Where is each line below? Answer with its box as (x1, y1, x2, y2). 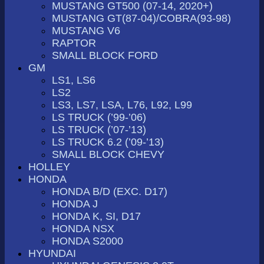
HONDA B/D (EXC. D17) (52, 185, 167, 197)
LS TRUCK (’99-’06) (52, 111, 146, 123)
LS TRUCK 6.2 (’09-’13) (52, 136, 164, 148)
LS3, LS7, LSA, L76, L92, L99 (52, 98, 192, 111)
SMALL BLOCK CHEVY (52, 148, 164, 160)
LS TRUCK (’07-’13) (52, 123, 146, 136)
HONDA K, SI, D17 (52, 210, 141, 222)
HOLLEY (28, 160, 70, 173)
